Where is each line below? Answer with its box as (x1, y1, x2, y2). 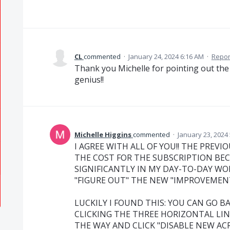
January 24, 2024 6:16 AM (128, 52, 204, 61)
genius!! (74, 74, 104, 85)
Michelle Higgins (74, 130, 131, 139)
